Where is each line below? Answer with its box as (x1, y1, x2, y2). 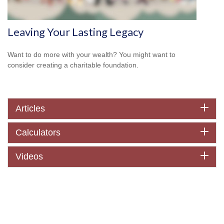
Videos (15, 151, 43, 162)
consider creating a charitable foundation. (7, 61, 138, 69)
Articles (15, 103, 45, 114)
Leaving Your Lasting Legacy (7, 25, 143, 39)
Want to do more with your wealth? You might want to (7, 50, 175, 59)
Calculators (15, 127, 60, 138)
